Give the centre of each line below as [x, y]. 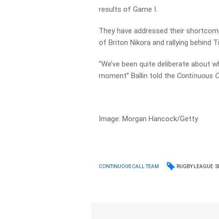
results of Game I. [128, 9]
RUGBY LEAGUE [195, 166]
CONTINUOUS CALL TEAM [129, 167]
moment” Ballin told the [138, 76]
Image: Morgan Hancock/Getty [149, 119]
